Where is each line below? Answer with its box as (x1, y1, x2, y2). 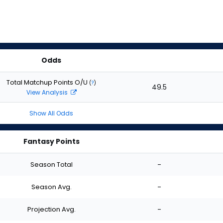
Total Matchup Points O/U (6, 77, 89, 87)
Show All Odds (29, 109, 73, 117)
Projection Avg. (27, 204, 76, 214)
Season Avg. (31, 182, 72, 192)
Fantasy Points (23, 136, 80, 146)
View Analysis (26, 88, 69, 97)
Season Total (30, 159, 73, 169)
